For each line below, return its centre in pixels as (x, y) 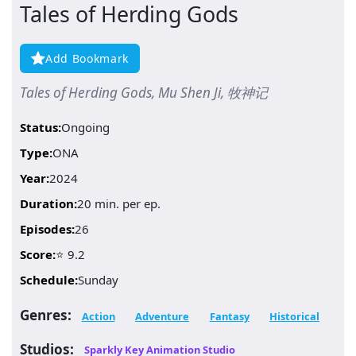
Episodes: (47, 228)
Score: (38, 254)
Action (98, 316)
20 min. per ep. (119, 203)
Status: (41, 127)
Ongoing (85, 127)
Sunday (98, 279)
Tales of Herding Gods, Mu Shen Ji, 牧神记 (144, 92)
